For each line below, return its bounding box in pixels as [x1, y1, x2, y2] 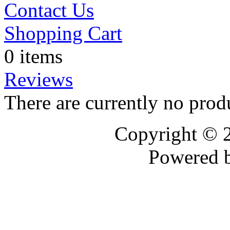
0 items [4, 45, 63, 67]
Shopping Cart [4, 22, 122, 44]
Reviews [4, 68, 73, 90]
